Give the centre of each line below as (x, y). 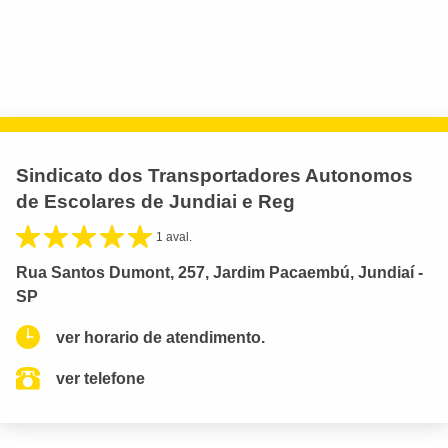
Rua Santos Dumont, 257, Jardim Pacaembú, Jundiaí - (219, 272)
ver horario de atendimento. (160, 337)
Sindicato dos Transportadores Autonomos (214, 175)
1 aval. (174, 236)
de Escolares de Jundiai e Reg (155, 201)
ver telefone (100, 378)
